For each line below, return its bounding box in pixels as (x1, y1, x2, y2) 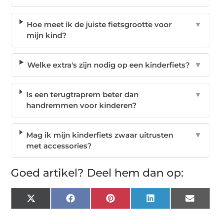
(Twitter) (35, 204, 67, 214)
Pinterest (114, 197, 148, 207)
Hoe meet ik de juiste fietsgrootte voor (27, 20, 172, 30)
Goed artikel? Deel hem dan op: (11, 166, 184, 180)
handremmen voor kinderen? (26, 101, 137, 110)
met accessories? (26, 141, 92, 151)
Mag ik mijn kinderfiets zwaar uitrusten (26, 130, 173, 140)
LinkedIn (154, 197, 187, 207)
